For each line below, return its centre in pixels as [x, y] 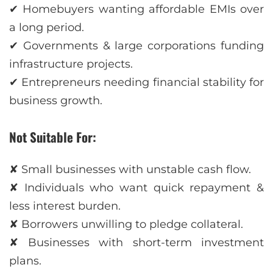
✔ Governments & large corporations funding [136, 46]
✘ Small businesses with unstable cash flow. [130, 169]
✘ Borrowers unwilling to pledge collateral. [126, 224]
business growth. [56, 101]
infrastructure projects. [71, 64]
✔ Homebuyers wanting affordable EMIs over [136, 9]
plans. [25, 261]
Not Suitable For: [53, 137]
